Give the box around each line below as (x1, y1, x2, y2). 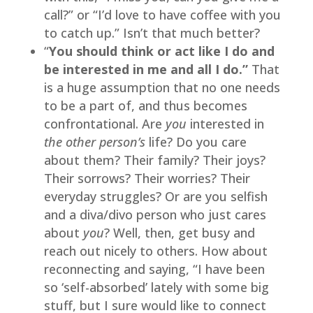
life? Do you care (148, 133, 247, 150)
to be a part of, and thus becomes (43, 96, 247, 114)
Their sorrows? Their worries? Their (43, 169, 250, 187)
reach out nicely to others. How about (43, 242, 268, 259)
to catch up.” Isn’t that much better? (43, 24, 260, 41)
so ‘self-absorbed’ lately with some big (43, 278, 269, 296)
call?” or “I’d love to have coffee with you (43, 6, 281, 23)
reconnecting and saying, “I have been (43, 260, 265, 277)
